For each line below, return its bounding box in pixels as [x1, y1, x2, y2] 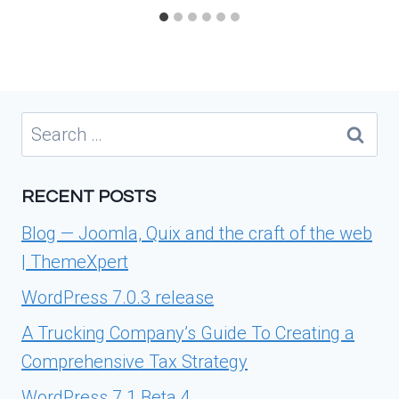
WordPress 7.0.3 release [21, 286, 214, 308]
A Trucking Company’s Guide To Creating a [21, 322, 354, 344]
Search [20, 114, 76, 136]
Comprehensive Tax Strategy [21, 350, 248, 372]
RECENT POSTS [21, 187, 156, 206]
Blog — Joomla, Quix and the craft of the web [21, 222, 372, 244]
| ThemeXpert [21, 250, 128, 273]
